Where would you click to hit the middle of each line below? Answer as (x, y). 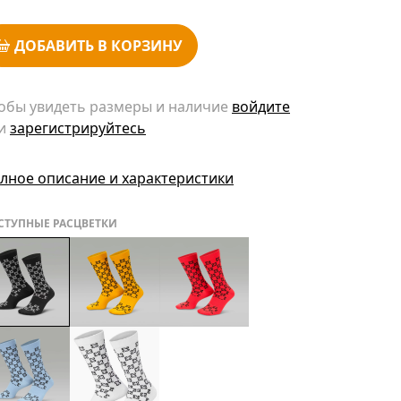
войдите (261, 107)
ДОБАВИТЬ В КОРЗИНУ (99, 46)
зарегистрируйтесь (78, 128)
